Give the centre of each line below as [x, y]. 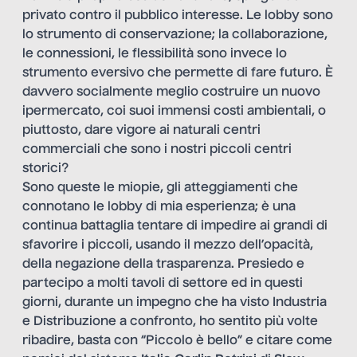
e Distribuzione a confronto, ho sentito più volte [170, 322]
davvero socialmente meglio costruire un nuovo [171, 93]
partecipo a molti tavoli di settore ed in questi [163, 284]
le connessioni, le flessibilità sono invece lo [155, 55]
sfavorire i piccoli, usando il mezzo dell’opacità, [168, 246]
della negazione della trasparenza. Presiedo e [163, 265]
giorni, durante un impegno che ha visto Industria [175, 303]
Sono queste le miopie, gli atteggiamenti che [160, 188]
